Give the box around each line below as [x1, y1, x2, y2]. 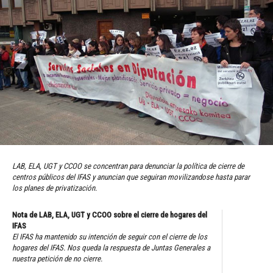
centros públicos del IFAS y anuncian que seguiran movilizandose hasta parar [12, 172, 250, 182]
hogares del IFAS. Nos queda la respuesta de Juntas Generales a [12, 243, 210, 252]
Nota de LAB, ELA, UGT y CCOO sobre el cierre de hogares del [12, 210, 207, 219]
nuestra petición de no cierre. [12, 253, 102, 263]
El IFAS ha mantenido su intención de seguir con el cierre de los [12, 232, 207, 241]
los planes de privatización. [12, 183, 97, 193]
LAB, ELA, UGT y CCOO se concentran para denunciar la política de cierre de [12, 161, 244, 171]
